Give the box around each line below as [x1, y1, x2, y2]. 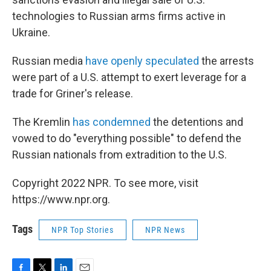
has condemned [73, 116, 151, 129]
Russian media [12, 54, 83, 68]
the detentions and [151, 116, 243, 129]
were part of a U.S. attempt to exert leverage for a [12, 71, 246, 84]
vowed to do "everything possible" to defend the [12, 132, 241, 145]
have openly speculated [83, 54, 199, 68]
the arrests [199, 54, 254, 68]
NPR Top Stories [51, 225, 114, 235]
